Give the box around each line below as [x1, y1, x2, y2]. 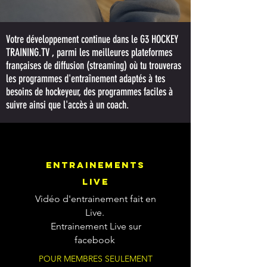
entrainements [45, 159, 145, 170]
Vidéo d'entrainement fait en [35, 193, 156, 204]
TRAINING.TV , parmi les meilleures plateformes [6, 45, 172, 59]
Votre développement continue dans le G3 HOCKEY [6, 32, 178, 46]
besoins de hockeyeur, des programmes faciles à [6, 85, 173, 98]
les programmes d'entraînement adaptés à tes [6, 72, 165, 85]
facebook [74, 234, 117, 246]
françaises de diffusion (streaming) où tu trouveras [6, 58, 181, 72]
